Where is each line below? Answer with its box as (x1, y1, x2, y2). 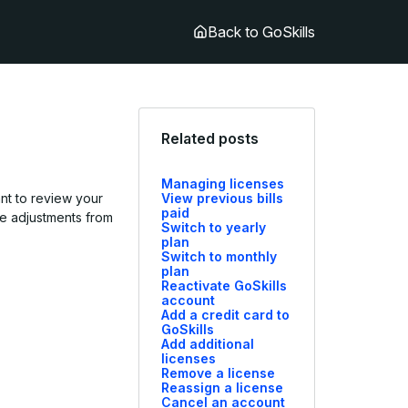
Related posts (161, 129, 260, 148)
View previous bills (161, 190, 284, 206)
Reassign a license (161, 380, 284, 395)
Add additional (161, 336, 255, 352)
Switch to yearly (161, 219, 267, 235)
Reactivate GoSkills (161, 278, 288, 293)
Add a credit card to (161, 307, 291, 322)
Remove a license (161, 365, 276, 381)
